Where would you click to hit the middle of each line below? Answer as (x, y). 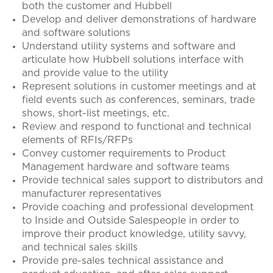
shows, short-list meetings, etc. (96, 113)
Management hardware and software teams (126, 167)
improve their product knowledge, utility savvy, (134, 234)
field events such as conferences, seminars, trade (138, 100)
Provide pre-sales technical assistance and (123, 261)
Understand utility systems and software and (129, 46)
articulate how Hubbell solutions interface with (133, 60)
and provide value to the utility (95, 73)
